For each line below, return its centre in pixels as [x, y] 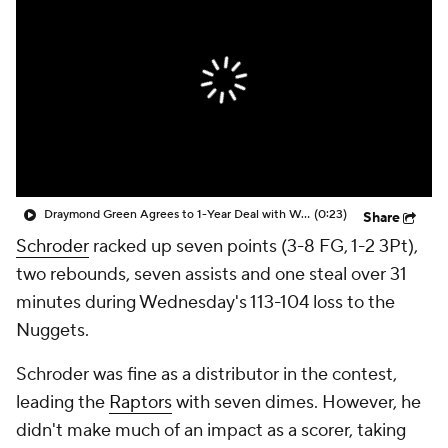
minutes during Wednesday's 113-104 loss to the [205, 302]
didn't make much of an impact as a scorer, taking [211, 430]
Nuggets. [52, 330]
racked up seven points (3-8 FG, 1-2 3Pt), [253, 246]
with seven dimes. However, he [296, 402]
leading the [62, 402]
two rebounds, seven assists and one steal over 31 [211, 274]
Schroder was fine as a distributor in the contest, [206, 374]
